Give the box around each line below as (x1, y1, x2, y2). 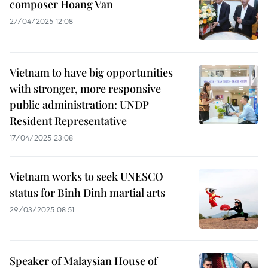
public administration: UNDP (10, 98, 149, 112)
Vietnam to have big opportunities (10, 65, 173, 80)
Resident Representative (10, 114, 127, 128)
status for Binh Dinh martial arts (10, 185, 165, 200)
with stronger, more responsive (10, 81, 161, 96)
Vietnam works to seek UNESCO (10, 169, 163, 184)
